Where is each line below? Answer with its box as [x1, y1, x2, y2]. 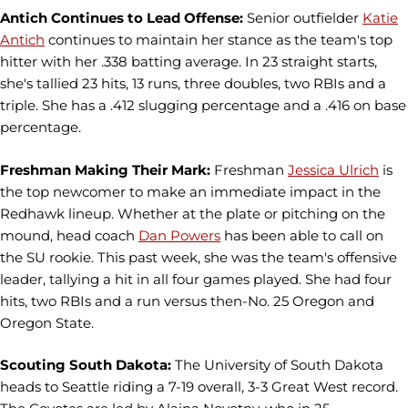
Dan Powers [138, 226, 220, 244]
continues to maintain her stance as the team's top [45, 31, 393, 48]
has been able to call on [220, 226, 383, 244]
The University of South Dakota [175, 356, 383, 373]
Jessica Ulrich [288, 160, 379, 178]
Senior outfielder [243, 9, 362, 26]
